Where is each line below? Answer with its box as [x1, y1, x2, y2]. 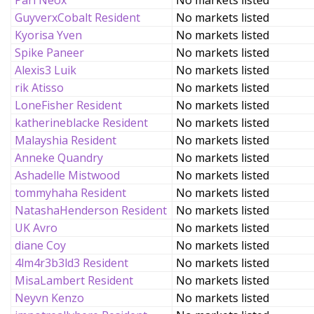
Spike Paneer [15, 45, 84, 60]
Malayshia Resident [15, 132, 116, 148]
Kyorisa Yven [15, 27, 82, 43]
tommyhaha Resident [15, 185, 126, 200]
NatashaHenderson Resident [15, 203, 167, 218]
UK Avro [15, 220, 57, 235]
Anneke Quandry [15, 150, 103, 165]
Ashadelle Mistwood [15, 168, 120, 183]
